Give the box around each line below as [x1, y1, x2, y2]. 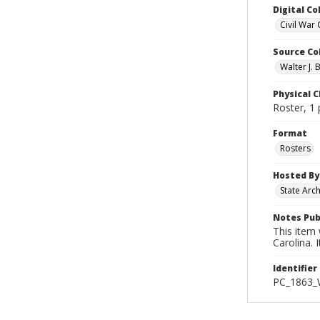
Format [273, 127, 307, 139]
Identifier [273, 262, 317, 274]
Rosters [280, 142, 311, 154]
